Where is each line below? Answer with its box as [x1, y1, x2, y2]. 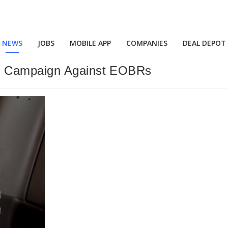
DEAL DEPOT [183, 38, 226, 48]
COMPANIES [126, 38, 167, 48]
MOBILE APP [70, 38, 111, 48]
